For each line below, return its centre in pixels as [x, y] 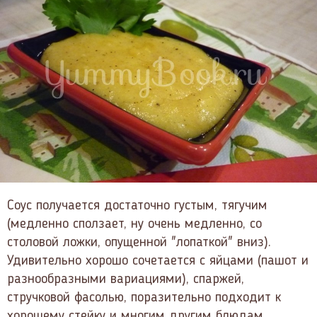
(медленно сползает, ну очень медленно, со [134, 224]
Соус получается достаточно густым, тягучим [137, 206]
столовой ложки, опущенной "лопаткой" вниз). [139, 242]
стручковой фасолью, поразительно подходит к [144, 298]
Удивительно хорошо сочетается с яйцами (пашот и [158, 261]
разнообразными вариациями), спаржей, [126, 279]
